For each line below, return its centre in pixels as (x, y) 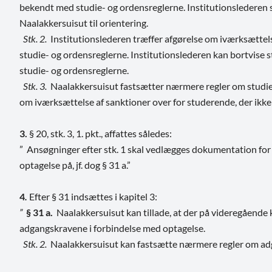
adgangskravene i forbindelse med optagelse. (112, 228)
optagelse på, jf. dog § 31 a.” (75, 165)
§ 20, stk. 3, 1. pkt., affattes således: (100, 133)
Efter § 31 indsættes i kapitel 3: (93, 196)
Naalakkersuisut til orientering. (84, 22)
